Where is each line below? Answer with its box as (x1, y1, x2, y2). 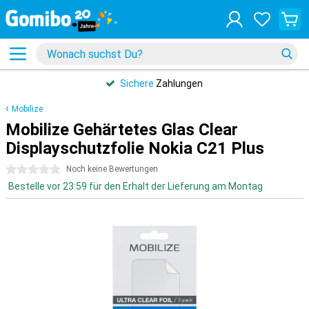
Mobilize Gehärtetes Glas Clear (6, 120, 238, 139)
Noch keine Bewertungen (66, 164, 158, 174)
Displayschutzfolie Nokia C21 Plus (6, 139, 264, 158)
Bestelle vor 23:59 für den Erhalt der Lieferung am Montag (8, 181, 263, 192)
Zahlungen (154, 78, 203, 89)
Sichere (120, 78, 154, 89)
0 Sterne (6, 164, 43, 175)
